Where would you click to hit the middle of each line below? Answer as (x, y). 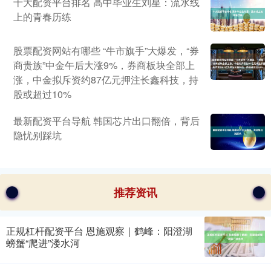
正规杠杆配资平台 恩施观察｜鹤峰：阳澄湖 (99, 230)
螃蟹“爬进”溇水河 (43, 243)
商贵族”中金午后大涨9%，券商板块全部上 (104, 65)
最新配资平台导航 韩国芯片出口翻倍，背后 (106, 121)
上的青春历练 (42, 17)
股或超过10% (42, 94)
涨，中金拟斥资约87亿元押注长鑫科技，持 (106, 80)
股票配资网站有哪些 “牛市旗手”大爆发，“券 (106, 51)
